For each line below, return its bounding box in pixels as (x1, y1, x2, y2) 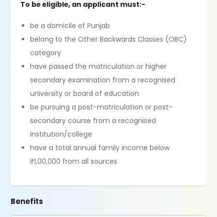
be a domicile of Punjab (30, 21, 110, 31)
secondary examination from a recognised (30, 75, 176, 85)
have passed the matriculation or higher (30, 62, 167, 71)
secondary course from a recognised (30, 116, 156, 125)
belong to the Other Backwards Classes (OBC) (30, 34, 187, 44)
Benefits (11, 196, 44, 206)
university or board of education (30, 89, 139, 98)
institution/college (30, 129, 93, 139)
